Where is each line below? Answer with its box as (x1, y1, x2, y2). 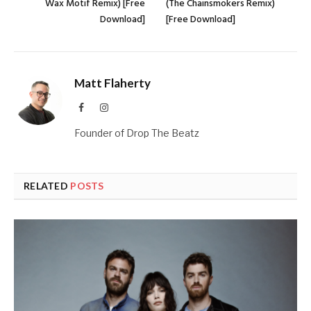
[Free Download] (166, 12, 235, 28)
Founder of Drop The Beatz (74, 127, 199, 140)
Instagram (108, 102, 146, 112)
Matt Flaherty (74, 76, 151, 91)
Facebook (83, 102, 121, 112)
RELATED (24, 180, 71, 192)
